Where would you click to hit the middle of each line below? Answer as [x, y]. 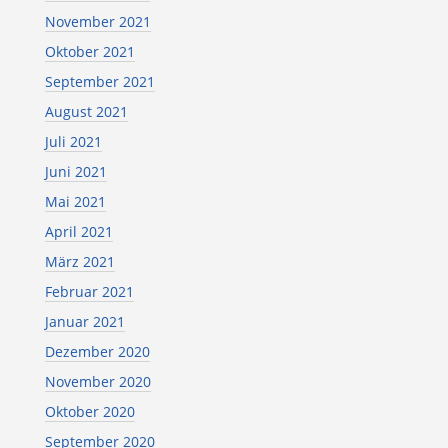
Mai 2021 [75, 201]
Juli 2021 [73, 141]
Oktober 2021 [89, 51]
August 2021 [86, 111]
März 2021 [79, 261]
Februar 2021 [89, 291]
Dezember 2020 [97, 351]
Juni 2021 [75, 171]
